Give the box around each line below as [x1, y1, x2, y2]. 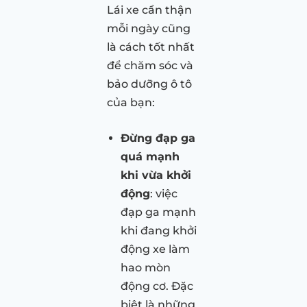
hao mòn [121, 260, 171, 274]
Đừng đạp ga [121, 131, 195, 145]
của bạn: [107, 95, 155, 109]
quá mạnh [121, 149, 180, 163]
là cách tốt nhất [107, 40, 195, 53]
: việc [150, 186, 177, 200]
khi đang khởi [121, 223, 197, 237]
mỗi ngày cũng [107, 21, 191, 35]
